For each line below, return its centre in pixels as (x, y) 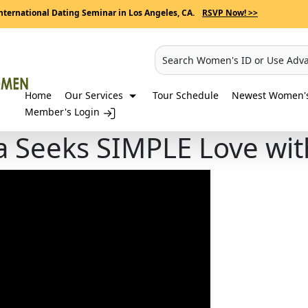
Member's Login (64, 112)
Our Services (95, 95)
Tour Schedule (186, 95)
